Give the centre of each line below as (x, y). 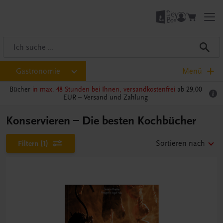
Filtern (28, 143)
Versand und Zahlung (116, 97)
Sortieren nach (180, 143)
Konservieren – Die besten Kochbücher (101, 121)
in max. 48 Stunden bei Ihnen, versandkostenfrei (104, 89)
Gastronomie (38, 71)
